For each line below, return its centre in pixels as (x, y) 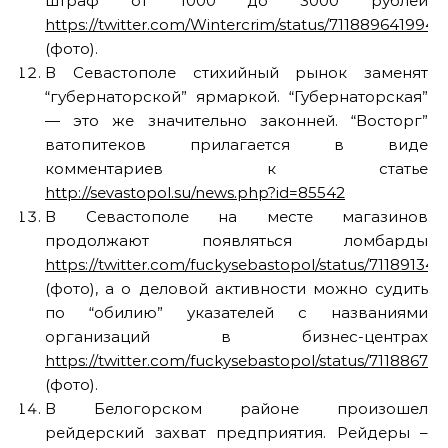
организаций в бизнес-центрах (236, 336)
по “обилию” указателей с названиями (236, 312)
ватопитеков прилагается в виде (236, 144)
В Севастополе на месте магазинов (236, 216)
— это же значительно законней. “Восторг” (236, 120)
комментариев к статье (236, 168)
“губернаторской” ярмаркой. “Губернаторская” (236, 96)
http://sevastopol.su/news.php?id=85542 (195, 192)
